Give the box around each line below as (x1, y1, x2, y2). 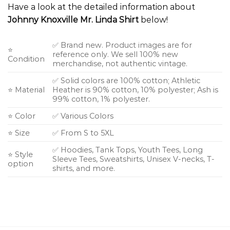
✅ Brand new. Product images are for (52, 40, 193, 50)
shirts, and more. (52, 163, 116, 173)
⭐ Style (8, 149, 33, 159)
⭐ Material (8, 85, 45, 94)
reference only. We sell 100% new (52, 49, 179, 59)
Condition (8, 54, 45, 64)
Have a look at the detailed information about (8, 2, 195, 12)
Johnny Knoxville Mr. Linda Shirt (8, 14, 139, 25)
